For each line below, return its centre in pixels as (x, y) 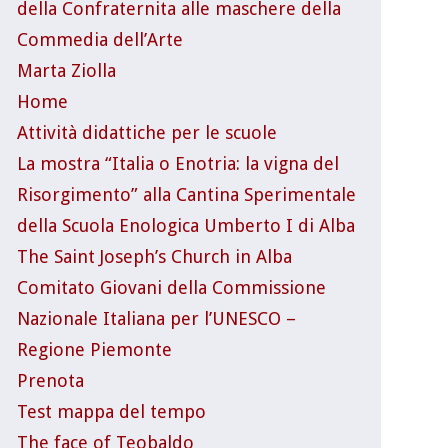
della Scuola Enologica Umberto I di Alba (185, 225)
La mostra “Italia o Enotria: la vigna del (177, 163)
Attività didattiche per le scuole (146, 132)
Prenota (50, 380)
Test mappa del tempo (111, 411)
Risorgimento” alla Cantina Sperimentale (186, 194)
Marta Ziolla (66, 70)
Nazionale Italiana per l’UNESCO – (156, 318)
